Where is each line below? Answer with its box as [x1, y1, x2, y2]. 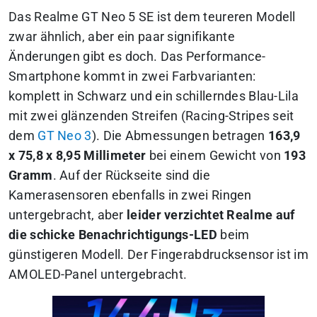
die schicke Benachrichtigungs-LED [8, 227, 217, 242]
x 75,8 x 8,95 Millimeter [8, 148, 146, 163]
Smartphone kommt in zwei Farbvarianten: [8, 69, 256, 83]
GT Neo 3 [38, 128, 92, 143]
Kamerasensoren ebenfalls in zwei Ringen [8, 188, 252, 202]
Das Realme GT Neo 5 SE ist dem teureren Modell [8, 9, 296, 24]
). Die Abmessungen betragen [91, 128, 269, 143]
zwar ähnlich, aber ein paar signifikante [8, 29, 235, 44]
